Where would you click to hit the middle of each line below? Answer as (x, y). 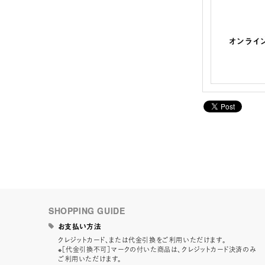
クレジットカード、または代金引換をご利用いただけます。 (142, 239)
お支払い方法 (80, 226)
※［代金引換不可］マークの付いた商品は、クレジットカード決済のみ (157, 249)
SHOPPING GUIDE (87, 210)
